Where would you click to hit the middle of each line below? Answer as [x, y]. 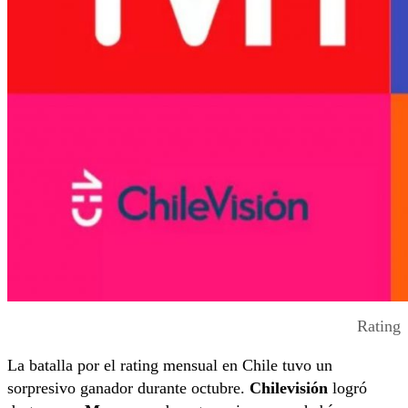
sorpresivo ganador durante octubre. [128, 388]
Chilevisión [289, 388]
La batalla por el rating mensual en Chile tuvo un [170, 365]
